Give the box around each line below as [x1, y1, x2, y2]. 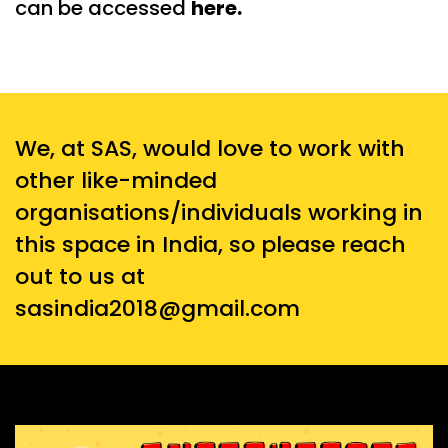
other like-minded [15, 165, 217, 196]
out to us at [15, 261, 145, 292]
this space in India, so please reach [15, 229, 406, 260]
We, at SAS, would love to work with [15, 133, 405, 164]
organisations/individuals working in [15, 197, 423, 228]
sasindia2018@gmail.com [15, 293, 300, 324]
